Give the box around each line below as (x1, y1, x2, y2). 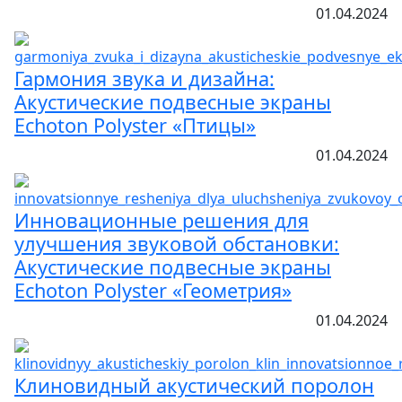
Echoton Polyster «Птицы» (14, 111, 256, 138)
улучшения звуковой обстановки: (14, 230, 339, 257)
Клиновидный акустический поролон (14, 371, 374, 398)
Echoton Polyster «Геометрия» (14, 276, 292, 303)
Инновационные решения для (14, 206, 309, 233)
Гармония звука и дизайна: (14, 65, 275, 92)
